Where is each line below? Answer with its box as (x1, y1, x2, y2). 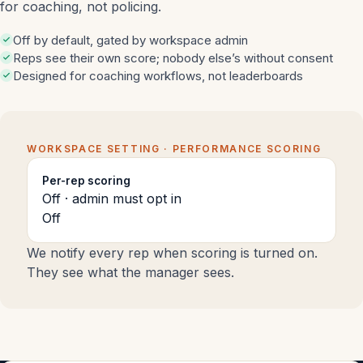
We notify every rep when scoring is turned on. (27, 245, 318, 261)
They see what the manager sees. (27, 264, 234, 280)
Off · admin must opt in (42, 190, 181, 207)
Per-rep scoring (42, 174, 130, 187)
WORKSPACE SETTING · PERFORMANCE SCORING (27, 143, 322, 155)
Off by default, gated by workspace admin (13, 32, 248, 48)
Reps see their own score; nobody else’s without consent (13, 50, 333, 66)
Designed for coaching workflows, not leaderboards (13, 68, 303, 83)
